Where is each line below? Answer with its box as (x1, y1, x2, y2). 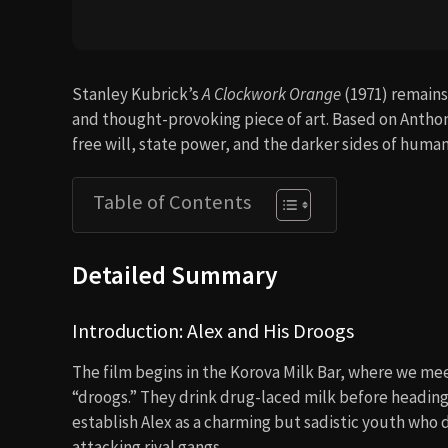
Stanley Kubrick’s (72, 83, 202, 105)
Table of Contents (93, 189, 251, 215)
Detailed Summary (72, 259, 278, 291)
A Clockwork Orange (202, 83, 341, 105)
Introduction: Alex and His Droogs (72, 318, 354, 343)
